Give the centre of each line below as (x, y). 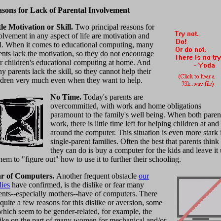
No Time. (67, 97)
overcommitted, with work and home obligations (126, 106)
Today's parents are (113, 97)
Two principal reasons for (115, 27)
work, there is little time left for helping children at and (135, 124)
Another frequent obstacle (97, 176)
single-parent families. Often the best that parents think (135, 142)
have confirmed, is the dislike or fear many (77, 185)
